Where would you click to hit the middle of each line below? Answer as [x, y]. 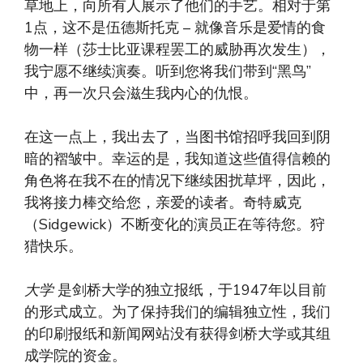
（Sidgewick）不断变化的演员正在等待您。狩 [175, 224]
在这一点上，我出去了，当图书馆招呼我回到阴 [177, 137]
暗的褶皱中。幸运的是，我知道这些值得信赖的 [177, 158]
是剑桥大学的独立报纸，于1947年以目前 [190, 290]
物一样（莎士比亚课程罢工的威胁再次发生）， [177, 49]
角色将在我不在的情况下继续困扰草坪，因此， [177, 180]
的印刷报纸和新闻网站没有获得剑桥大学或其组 [177, 333]
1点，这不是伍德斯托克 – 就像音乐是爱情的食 [175, 27]
